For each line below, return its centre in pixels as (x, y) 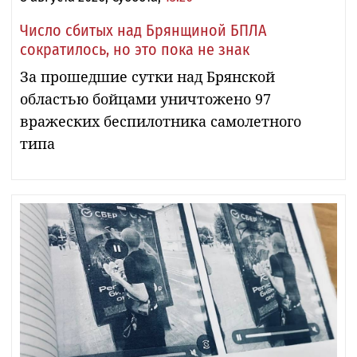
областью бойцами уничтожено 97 (145, 99)
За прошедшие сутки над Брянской (147, 77)
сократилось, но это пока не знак (135, 50)
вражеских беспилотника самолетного (161, 122)
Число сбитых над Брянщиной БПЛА (143, 31)
